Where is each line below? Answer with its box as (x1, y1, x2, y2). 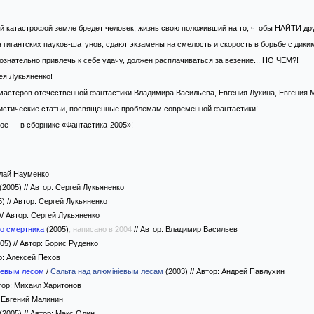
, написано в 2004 (69, 225, 132, 233)
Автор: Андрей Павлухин (194, 267, 289, 275)
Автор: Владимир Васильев (138, 225, 242, 233)
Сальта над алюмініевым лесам (50, 267, 163, 275)
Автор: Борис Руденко (18, 239, 102, 247)
